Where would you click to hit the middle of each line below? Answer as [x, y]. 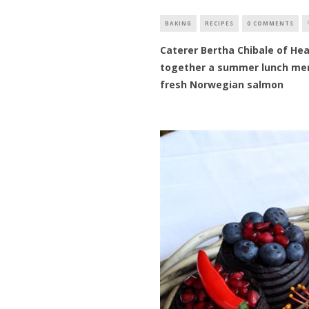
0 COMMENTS [270, 23]
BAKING [178, 23]
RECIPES [219, 23]
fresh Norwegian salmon [222, 84]
